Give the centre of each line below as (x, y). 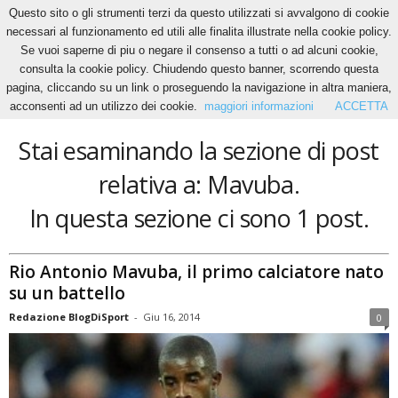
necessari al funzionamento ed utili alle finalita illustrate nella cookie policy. (199, 32)
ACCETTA (362, 106)
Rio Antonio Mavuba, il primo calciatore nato (196, 271)
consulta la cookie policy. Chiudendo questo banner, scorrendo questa (199, 69)
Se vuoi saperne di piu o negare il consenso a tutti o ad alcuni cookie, (199, 50)
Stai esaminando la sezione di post (199, 151)
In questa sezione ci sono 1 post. (199, 218)
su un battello (67, 293)
